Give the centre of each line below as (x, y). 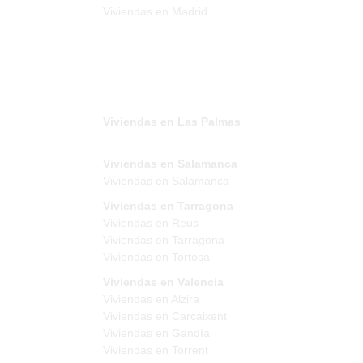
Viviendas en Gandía (156, 333)
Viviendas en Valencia (163, 282)
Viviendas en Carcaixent (165, 316)
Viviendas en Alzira (151, 299)
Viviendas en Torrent (156, 350)
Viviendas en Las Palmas (172, 121)
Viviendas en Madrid (155, 11)
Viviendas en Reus (151, 222)
